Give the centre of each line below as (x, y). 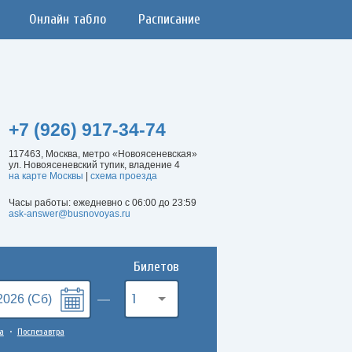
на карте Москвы (46, 176)
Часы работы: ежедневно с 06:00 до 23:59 (102, 203)
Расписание (169, 19)
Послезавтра (40, 332)
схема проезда (123, 176)
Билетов (156, 267)
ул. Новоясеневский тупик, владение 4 (94, 165)
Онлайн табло (67, 19)
